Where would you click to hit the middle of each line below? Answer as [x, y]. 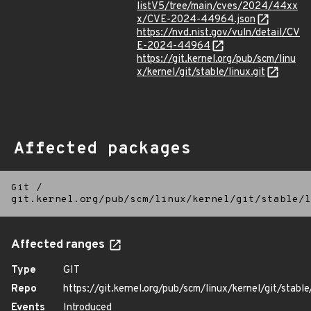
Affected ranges [59, 245]
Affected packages [102, 149]
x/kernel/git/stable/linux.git [201, 73]
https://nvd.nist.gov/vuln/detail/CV [218, 33]
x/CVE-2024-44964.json [196, 20]
